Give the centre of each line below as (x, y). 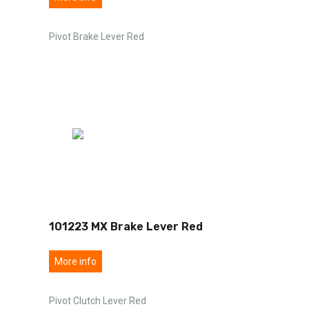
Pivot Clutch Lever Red (98, 300)
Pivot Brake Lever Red (97, 36)
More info (76, 261)
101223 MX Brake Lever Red (126, 226)
